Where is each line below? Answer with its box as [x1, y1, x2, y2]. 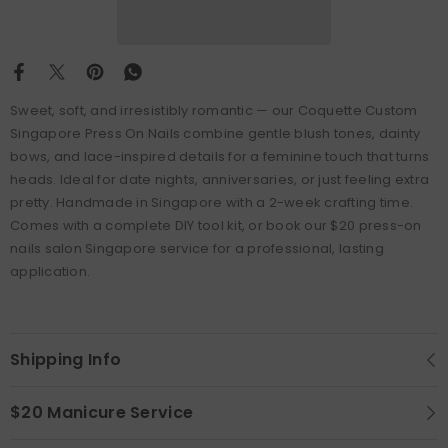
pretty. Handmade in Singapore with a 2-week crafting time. [10, 192, 414, 212]
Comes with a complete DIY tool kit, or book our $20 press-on [10, 215, 422, 235]
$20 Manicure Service [10, 400, 194, 424]
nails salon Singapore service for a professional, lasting [10, 238, 384, 258]
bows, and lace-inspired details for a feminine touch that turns [10, 146, 430, 166]
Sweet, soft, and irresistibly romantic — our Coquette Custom [10, 100, 418, 120]
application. [10, 261, 91, 281]
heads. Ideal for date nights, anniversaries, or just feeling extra [10, 169, 430, 189]
